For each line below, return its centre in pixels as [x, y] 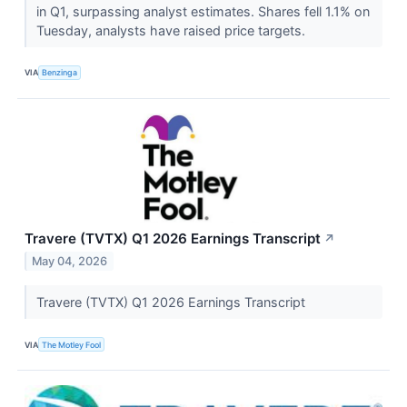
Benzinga [60, 73]
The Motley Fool [72, 344]
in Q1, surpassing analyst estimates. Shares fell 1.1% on [203, 11]
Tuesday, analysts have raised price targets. [172, 30]
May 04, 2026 [70, 261]
